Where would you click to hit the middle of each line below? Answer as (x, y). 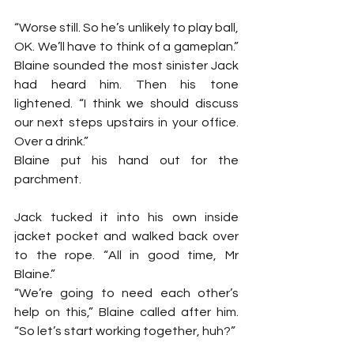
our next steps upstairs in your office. (126, 122)
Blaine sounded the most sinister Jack (126, 65)
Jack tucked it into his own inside (126, 217)
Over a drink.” (51, 141)
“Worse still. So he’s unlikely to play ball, (126, 27)
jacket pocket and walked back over (126, 236)
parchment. (48, 179)
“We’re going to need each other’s (126, 293)
